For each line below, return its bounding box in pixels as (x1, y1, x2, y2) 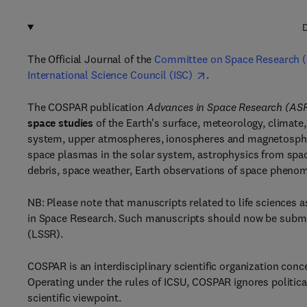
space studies (27, 116, 94, 130)
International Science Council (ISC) (27, 68, 193, 82)
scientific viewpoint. (27, 291, 122, 304)
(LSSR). (27, 227, 64, 241)
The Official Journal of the (27, 52, 155, 66)
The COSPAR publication (27, 100, 147, 114)
